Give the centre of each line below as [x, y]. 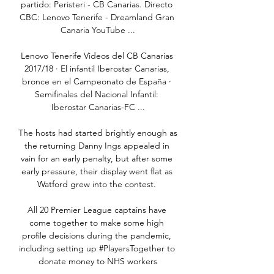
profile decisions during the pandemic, [97, 236]
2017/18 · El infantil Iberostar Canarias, [97, 69]
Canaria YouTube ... [98, 30]
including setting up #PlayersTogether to [97, 249]
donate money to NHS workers [98, 261]
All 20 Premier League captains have [97, 210]
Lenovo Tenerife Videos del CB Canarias [97, 56]
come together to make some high [97, 223]
